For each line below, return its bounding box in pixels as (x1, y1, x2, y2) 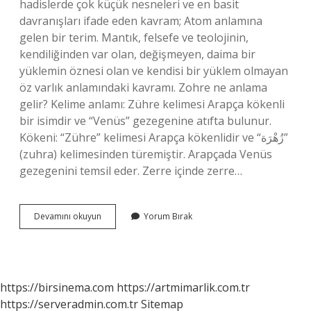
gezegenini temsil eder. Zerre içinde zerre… (19, 163, 242, 178)
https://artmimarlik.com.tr (117, 280, 250, 295)
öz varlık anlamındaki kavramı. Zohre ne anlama (19, 80, 267, 95)
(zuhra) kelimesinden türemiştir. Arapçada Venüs (19, 146, 272, 162)
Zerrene (101, 210, 133, 221)
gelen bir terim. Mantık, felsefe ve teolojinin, (19, 30, 249, 45)
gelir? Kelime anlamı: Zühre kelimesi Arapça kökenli (19, 96, 285, 112)
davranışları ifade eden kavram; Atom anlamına (19, 13, 262, 28)
